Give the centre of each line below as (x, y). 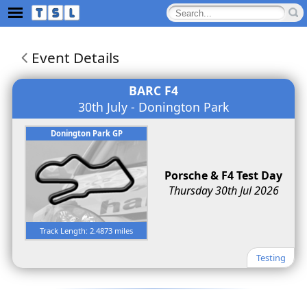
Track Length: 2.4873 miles (86, 230)
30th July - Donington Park (153, 107)
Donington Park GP (86, 134)
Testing (271, 257)
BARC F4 (153, 91)
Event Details (75, 58)
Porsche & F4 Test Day (223, 176)
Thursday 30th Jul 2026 (223, 191)
